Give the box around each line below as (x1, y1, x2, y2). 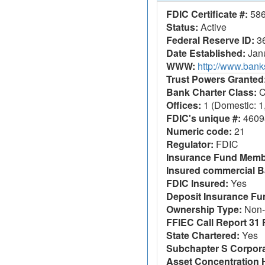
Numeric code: (166, 124, 232, 138)
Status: (166, 20, 198, 34)
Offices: (166, 98, 201, 112)
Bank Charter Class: (166, 85, 257, 99)
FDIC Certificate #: (166, 7, 248, 21)
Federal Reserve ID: (166, 33, 254, 47)
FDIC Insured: (166, 176, 228, 190)
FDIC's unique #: (166, 111, 241, 125)
